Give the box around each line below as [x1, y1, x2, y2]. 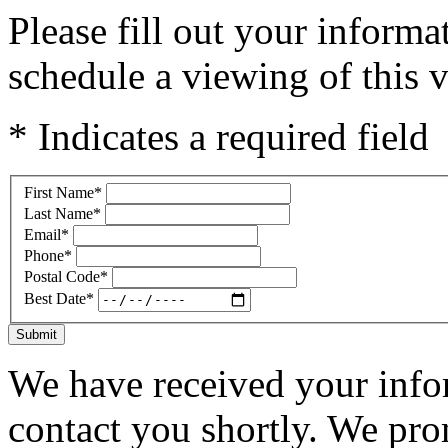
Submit [16, 326, 57, 342]
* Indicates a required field [8, 115, 429, 158]
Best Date [24, 290, 86, 308]
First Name [24, 183, 94, 201]
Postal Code [24, 267, 100, 285]
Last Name [24, 204, 93, 222]
